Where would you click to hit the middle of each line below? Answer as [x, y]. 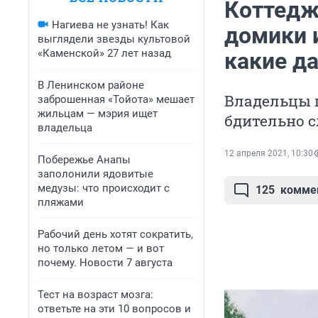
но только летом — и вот [101, 248]
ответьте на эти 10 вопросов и [114, 309]
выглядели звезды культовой [114, 39]
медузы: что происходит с [104, 188]
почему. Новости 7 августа [105, 263]
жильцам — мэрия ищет [98, 114]
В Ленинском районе [91, 85]
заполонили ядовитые [95, 174]
